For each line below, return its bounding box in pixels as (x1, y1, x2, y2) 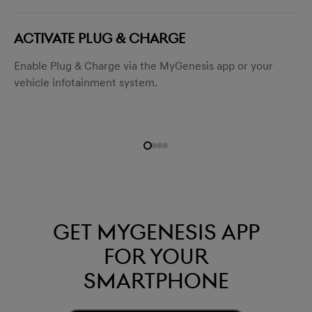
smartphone (83, 261, 229, 300)
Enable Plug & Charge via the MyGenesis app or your (14, 56, 273, 76)
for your (104, 237, 208, 276)
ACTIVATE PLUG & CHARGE (14, 26, 185, 51)
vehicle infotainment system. (14, 73, 157, 93)
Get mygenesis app (52, 212, 260, 251)
